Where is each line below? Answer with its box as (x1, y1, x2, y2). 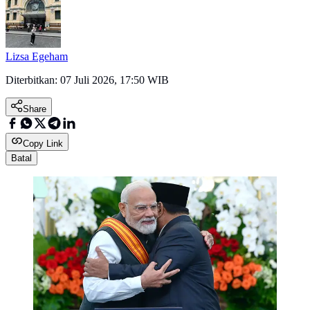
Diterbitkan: (6, 74, 60, 86)
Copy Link (23, 138, 63, 149)
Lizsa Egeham (6, 51, 68, 63)
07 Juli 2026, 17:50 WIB (60, 74, 169, 86)
